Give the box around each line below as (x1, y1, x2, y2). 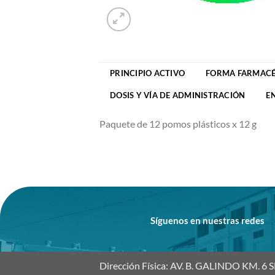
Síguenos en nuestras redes (150, 214, 265, 226)
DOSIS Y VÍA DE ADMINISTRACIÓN (110, 90, 246, 100)
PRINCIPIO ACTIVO (110, 68, 185, 78)
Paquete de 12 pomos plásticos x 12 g (99, 117, 257, 130)
